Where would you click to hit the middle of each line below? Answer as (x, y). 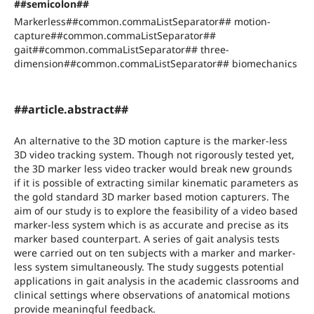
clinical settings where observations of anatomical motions (152, 294)
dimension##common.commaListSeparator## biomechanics (155, 63)
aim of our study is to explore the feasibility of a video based (156, 210)
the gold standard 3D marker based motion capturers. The (151, 196)
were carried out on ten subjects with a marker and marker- (155, 252)
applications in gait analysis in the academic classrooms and (156, 280)
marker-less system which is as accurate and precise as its (151, 224)
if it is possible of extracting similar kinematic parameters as (156, 182)
